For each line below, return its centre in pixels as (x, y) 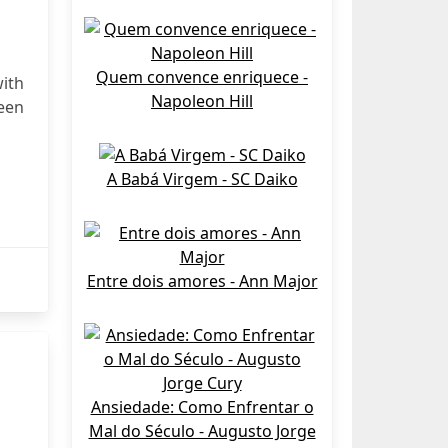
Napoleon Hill (202, 101)
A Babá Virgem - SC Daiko (202, 179)
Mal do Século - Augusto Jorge (202, 431)
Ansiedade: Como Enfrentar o (202, 407)
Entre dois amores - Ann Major (202, 281)
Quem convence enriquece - (202, 77)
